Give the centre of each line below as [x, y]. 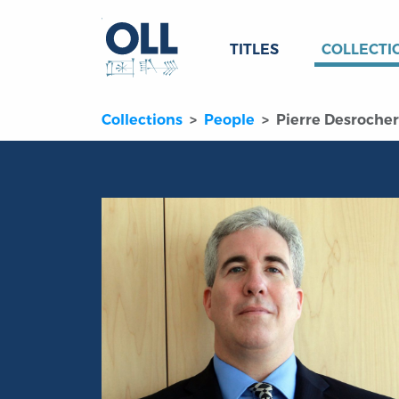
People [229, 120]
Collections [142, 120]
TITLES [254, 49]
